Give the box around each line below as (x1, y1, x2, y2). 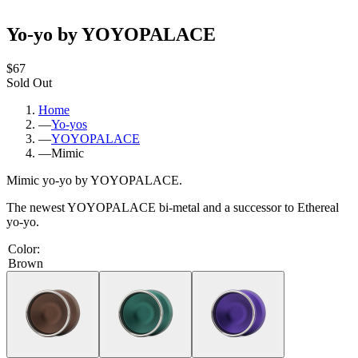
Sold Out (6, 75, 52, 89)
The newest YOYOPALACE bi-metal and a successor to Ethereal (6, 200, 339, 214)
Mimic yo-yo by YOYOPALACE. (6, 173, 182, 187)
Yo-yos (51, 117, 87, 131)
